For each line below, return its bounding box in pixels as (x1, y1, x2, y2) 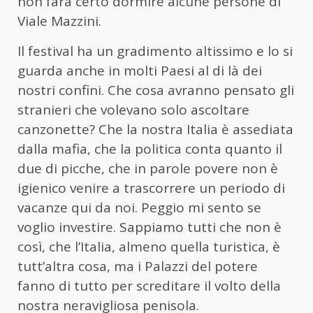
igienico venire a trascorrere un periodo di (17, 178, 285, 197)
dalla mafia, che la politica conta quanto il (17, 139, 282, 158)
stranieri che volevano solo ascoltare (17, 100, 249, 119)
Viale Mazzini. (17, 11, 101, 30)
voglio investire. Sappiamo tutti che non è (17, 217, 282, 236)
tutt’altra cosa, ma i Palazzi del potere (17, 256, 258, 275)
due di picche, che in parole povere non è (17, 159, 278, 177)
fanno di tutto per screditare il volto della (17, 276, 281, 295)
